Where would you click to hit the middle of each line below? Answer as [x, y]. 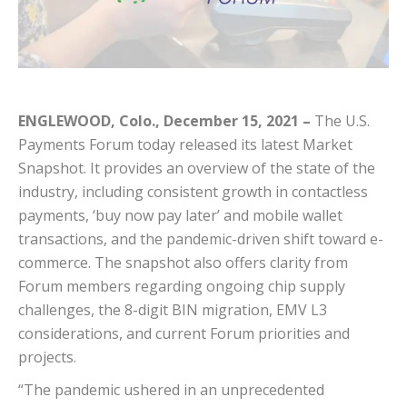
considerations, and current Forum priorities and [184, 334]
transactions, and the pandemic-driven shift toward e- [201, 239]
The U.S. [340, 121]
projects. [47, 357]
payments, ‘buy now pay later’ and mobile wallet [180, 216]
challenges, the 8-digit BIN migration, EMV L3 [173, 310]
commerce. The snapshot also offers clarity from [183, 263]
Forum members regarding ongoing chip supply [182, 287]
